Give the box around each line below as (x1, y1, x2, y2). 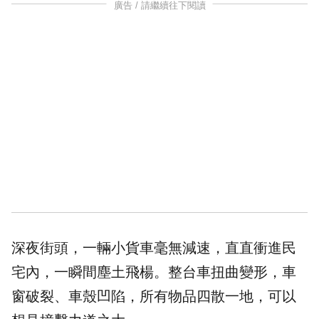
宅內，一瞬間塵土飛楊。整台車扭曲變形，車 (11, 264, 296, 281)
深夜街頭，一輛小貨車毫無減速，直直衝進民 (11, 240, 296, 256)
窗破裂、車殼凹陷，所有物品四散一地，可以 (11, 288, 296, 305)
